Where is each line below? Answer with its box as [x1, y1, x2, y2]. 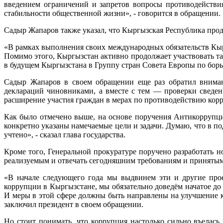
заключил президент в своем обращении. [4, 200, 143, 209]
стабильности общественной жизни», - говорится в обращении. [4, 8, 221, 17]
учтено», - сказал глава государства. [4, 130, 125, 139]
